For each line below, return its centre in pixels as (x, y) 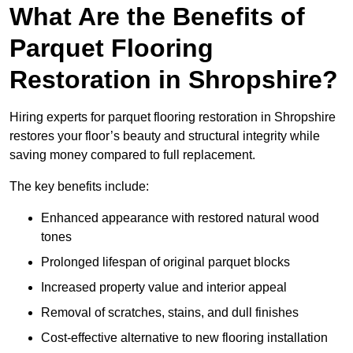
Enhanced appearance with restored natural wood (180, 218)
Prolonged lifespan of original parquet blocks (165, 262)
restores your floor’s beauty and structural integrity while (165, 136)
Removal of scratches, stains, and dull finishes (170, 313)
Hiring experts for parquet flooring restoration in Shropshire (173, 117)
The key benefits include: (79, 187)
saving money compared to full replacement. (132, 155)
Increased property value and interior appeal (164, 288)
